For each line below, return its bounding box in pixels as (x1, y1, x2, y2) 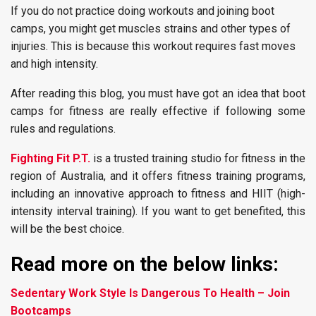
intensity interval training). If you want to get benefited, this (11, 205, 305, 218)
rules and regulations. (11, 122, 116, 135)
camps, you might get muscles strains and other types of (11, 22, 291, 35)
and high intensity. (11, 57, 98, 71)
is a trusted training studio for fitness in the (90, 152, 305, 165)
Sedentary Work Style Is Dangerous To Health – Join (11, 286, 290, 300)
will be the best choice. (11, 222, 124, 236)
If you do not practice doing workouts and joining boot (11, 4, 274, 18)
